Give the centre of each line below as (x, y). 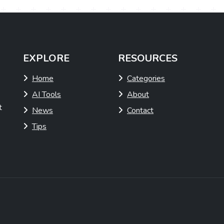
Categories (146, 79)
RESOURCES (148, 58)
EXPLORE (46, 58)
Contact (140, 111)
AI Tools (46, 95)
